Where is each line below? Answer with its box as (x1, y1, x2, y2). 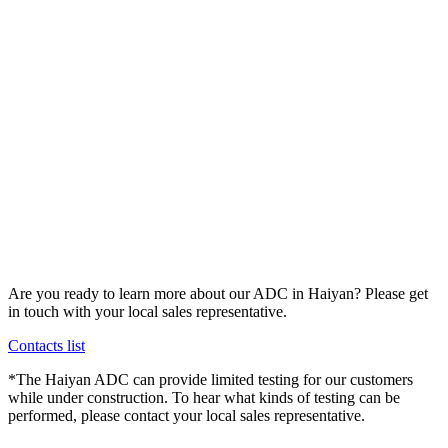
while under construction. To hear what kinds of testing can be (8, 389, 400, 407)
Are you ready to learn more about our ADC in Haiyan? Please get (8, 285, 428, 303)
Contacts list (8, 337, 85, 355)
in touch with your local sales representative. (8, 303, 287, 321)
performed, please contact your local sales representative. (8, 407, 365, 425)
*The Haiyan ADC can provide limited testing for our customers (8, 371, 413, 389)
